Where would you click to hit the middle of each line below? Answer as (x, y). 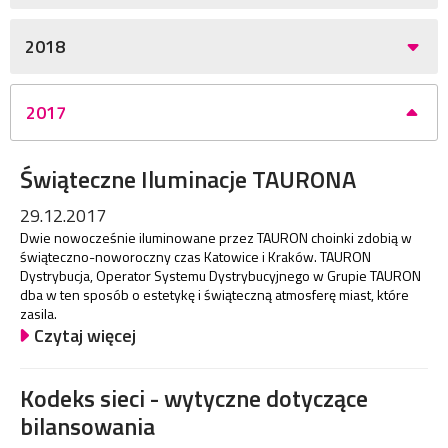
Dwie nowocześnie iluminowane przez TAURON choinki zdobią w (216, 238)
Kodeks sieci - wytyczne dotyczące (194, 398)
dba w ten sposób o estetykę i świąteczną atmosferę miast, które (214, 295)
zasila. (38, 314)
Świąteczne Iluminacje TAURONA (188, 179)
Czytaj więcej (85, 336)
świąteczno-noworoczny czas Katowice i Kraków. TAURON (195, 257)
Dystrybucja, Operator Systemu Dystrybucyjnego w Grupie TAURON (220, 276)
